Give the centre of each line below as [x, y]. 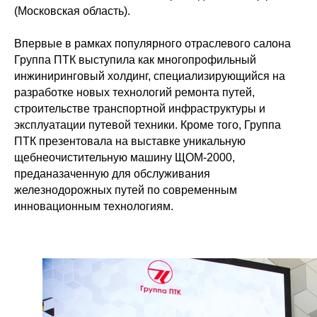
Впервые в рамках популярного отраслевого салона [152, 44]
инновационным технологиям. [94, 206]
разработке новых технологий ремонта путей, [134, 92]
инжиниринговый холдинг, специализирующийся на [150, 76]
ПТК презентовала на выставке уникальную [130, 141]
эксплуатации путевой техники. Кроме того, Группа [148, 125]
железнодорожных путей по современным [126, 190]
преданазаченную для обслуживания [112, 174]
